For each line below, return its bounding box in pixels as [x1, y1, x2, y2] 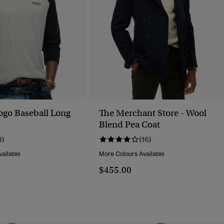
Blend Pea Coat [99, 119, 160, 130]
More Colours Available [99, 150, 164, 158]
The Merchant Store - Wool [99, 107, 206, 119]
